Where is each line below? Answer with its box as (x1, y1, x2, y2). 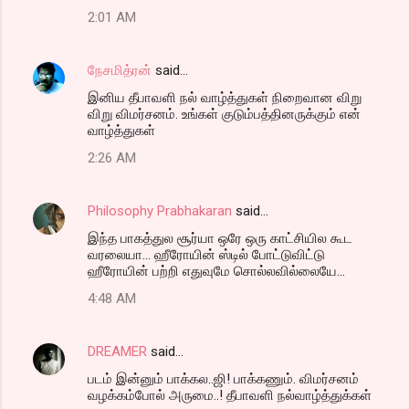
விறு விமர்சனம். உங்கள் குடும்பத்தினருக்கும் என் (88, 105, 361, 122)
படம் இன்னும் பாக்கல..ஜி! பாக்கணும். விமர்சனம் (88, 370, 359, 387)
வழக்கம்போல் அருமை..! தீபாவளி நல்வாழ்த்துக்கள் (88, 386, 372, 404)
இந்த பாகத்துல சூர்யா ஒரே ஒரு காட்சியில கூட (88, 229, 352, 246)
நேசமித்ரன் (88, 61, 152, 79)
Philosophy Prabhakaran (88, 202, 232, 219)
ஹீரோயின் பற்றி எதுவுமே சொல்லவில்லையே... (88, 262, 345, 279)
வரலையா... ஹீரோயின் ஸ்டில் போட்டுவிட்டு (88, 246, 325, 263)
